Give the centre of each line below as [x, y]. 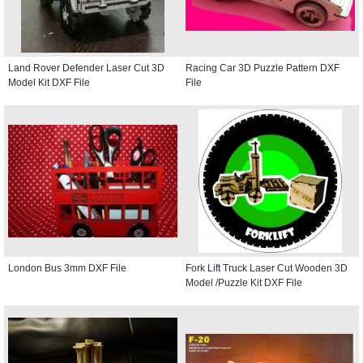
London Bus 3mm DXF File [67, 268]
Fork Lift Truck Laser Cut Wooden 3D [267, 268]
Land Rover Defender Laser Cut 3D [86, 68]
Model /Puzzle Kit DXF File [244, 282]
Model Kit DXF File [49, 82]
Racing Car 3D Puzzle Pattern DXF [263, 68]
